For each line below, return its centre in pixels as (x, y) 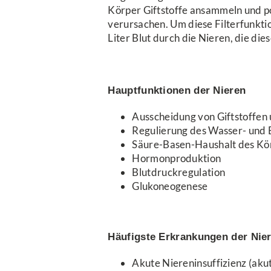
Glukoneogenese (170, 186)
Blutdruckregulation (179, 172)
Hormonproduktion (177, 158)
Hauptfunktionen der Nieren (177, 90)
